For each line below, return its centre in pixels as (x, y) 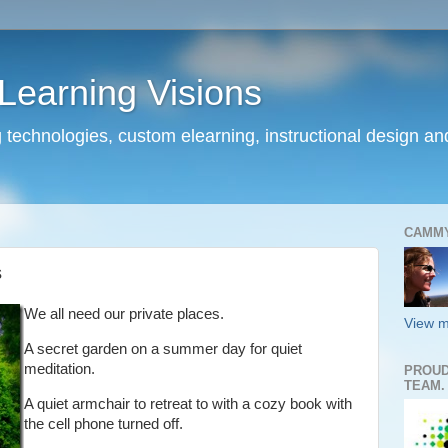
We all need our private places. (124, 314)
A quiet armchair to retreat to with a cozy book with (188, 403)
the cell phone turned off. (103, 423)
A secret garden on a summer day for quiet (163, 348)
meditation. (59, 368)
